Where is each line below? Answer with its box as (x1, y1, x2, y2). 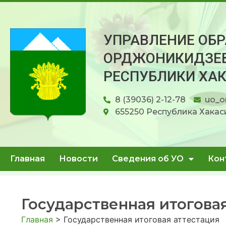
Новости (59, 154, 98, 163)
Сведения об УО (112, 154, 184, 163)
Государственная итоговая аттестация (64, 214, 219, 224)
